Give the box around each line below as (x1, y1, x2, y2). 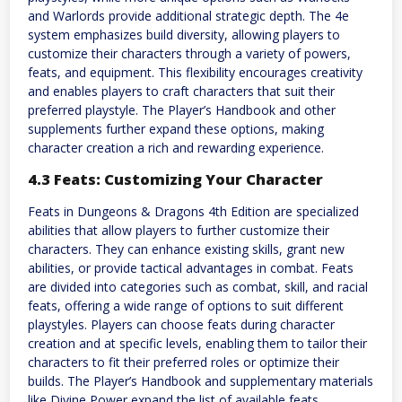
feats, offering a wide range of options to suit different (28, 297, 344, 315)
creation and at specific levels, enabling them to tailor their (28, 335, 367, 353)
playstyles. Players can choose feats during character (28, 316, 335, 334)
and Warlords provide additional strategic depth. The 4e (28, 6, 349, 24)
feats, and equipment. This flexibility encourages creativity (28, 63, 363, 81)
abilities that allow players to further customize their (28, 222, 329, 240)
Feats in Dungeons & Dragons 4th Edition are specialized (28, 203, 359, 221)
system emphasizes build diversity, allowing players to (28, 25, 340, 43)
